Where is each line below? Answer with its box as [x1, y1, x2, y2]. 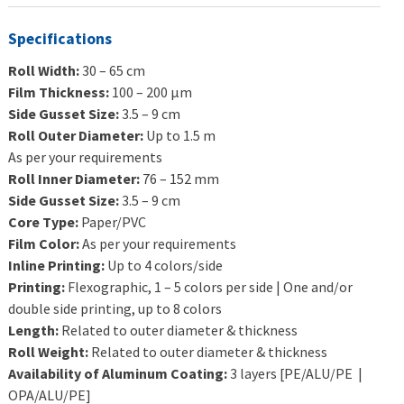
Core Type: [8, 213, 82, 231]
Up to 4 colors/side [107, 256, 224, 274]
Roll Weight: [8, 343, 92, 361]
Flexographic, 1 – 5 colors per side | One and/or [68, 278, 353, 296]
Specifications [8, 29, 113, 49]
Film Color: [8, 234, 83, 252]
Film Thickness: [8, 83, 113, 101]
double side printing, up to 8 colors [8, 299, 223, 317]
